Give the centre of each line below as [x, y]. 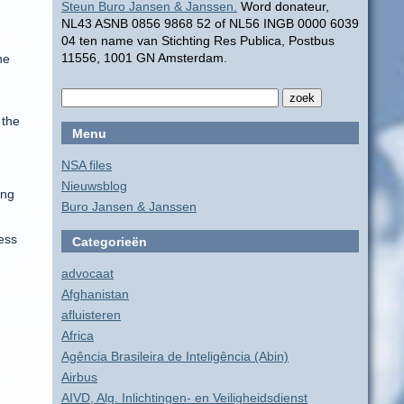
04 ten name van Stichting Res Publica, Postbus [198, 41]
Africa [78, 335]
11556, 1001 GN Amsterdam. [144, 58]
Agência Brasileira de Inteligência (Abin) [175, 356]
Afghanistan [95, 294]
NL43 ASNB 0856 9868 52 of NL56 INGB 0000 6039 [210, 23]
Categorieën [110, 242]
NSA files [87, 165]
